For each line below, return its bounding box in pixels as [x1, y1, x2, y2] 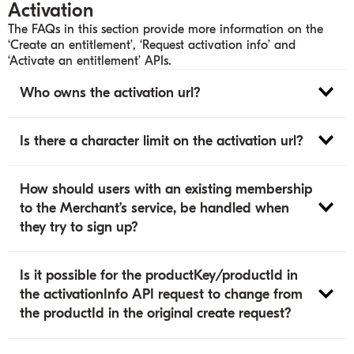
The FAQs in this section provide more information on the [8, 21, 324, 36]
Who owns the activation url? [20, 84, 201, 101]
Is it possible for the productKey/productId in [20, 267, 299, 284]
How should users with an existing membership [20, 181, 313, 198]
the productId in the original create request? [20, 305, 292, 322]
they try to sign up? [20, 219, 139, 236]
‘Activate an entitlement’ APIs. [8, 53, 172, 68]
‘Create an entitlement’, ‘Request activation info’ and [8, 37, 296, 52]
